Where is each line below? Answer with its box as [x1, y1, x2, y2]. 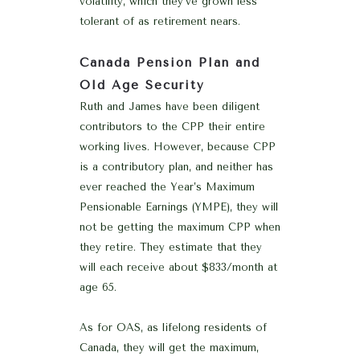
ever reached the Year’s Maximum [80, 180, 255, 193]
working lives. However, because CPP [80, 140, 276, 153]
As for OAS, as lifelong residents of [80, 321, 267, 333]
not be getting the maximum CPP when [80, 220, 280, 233]
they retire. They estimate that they [80, 240, 262, 253]
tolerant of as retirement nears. [80, 14, 240, 27]
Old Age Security [80, 77, 205, 92]
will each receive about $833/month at [80, 260, 277, 273]
